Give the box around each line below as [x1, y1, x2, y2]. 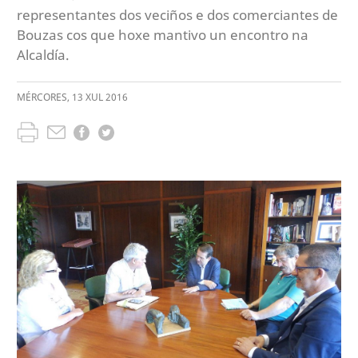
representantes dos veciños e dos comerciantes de [17, 5, 338, 24]
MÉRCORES [17, 90, 67, 104]
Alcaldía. [17, 45, 70, 64]
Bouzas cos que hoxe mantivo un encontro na [17, 25, 308, 44]
